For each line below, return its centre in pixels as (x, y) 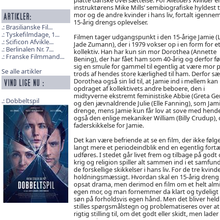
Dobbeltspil (22, 101)
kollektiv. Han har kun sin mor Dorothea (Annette (145, 51)
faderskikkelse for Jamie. (109, 125)
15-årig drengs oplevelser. (110, 22)
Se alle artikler (21, 71)
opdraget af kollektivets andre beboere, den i (139, 88)
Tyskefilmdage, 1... (32, 35)
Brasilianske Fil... (29, 27)
